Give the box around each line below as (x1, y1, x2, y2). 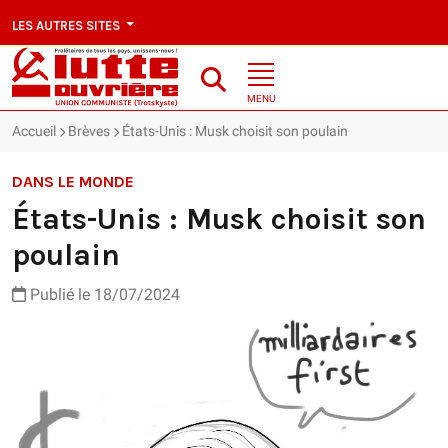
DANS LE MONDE (12, 172, 134, 192)
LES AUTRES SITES (12, 17, 123, 33)
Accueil (12, 123, 56, 140)
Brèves (68, 123, 110, 140)
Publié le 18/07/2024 (26, 285, 180, 305)
